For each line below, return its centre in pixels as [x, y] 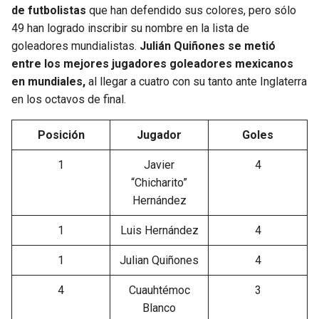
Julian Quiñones [159, 261]
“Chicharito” [159, 183]
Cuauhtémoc [159, 291]
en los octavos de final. [69, 100]
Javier [159, 165]
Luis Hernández [159, 231]
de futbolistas [49, 11]
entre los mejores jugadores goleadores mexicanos [152, 64]
